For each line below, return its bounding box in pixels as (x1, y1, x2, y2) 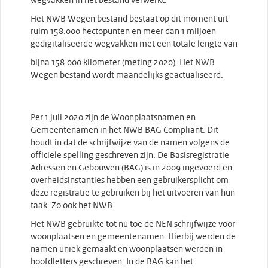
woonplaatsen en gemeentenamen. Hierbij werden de (31, 233, 236, 241)
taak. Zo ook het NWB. (31, 202, 115, 210)
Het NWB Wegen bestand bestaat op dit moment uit (31, 15, 228, 23)
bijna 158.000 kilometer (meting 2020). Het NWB (31, 59, 215, 67)
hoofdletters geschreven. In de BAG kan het (31, 258, 193, 266)
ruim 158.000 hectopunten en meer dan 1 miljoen (31, 28, 216, 36)
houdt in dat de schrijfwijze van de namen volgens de (31, 139, 230, 147)
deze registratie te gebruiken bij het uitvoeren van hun (31, 189, 235, 197)
